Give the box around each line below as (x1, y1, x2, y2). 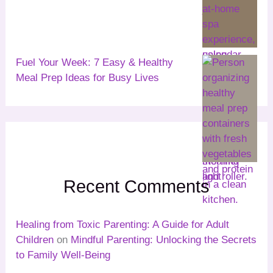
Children (16, 233, 54, 246)
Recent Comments (63, 177, 210, 197)
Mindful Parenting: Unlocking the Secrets (71, 233, 257, 246)
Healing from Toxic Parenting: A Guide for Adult (16, 218, 230, 230)
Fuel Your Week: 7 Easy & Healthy (16, 57, 174, 69)
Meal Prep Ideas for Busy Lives (16, 72, 160, 84)
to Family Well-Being (16, 249, 111, 261)
